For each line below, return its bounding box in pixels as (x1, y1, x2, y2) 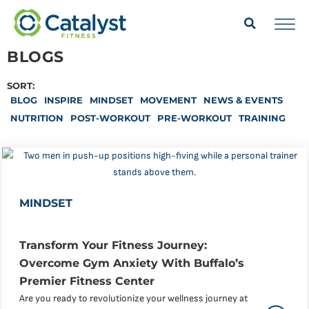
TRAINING (239, 112, 286, 123)
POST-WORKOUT (70, 112, 150, 123)
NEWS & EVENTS (203, 94, 283, 106)
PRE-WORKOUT (157, 112, 232, 123)
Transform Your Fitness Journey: (19, 238, 207, 252)
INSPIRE (44, 94, 83, 106)
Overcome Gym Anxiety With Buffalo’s (19, 256, 244, 270)
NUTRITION (10, 112, 63, 123)
